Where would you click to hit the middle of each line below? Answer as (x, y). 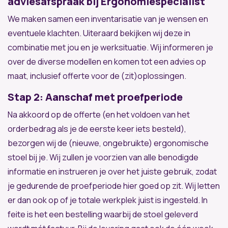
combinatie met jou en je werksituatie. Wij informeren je (110, 47)
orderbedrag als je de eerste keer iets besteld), (97, 129)
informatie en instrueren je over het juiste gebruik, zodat (112, 171)
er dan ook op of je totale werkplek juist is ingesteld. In (108, 200)
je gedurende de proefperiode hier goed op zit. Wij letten (114, 186)
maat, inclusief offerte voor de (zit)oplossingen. (97, 76)
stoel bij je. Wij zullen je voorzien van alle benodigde (103, 157)
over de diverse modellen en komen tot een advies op (107, 61)
